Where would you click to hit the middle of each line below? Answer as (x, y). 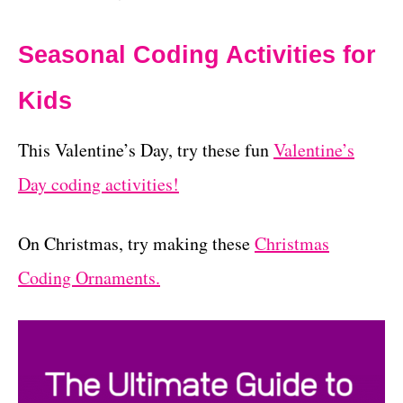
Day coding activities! (99, 184)
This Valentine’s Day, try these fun (146, 149)
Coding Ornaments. (89, 277)
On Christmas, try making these (136, 243)
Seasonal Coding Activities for (197, 54)
